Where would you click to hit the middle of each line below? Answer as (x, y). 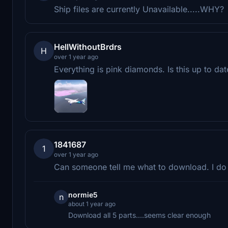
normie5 (83, 194)
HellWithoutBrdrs (88, 47)
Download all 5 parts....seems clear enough (139, 215)
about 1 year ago (92, 204)
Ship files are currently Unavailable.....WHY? (139, 9)
